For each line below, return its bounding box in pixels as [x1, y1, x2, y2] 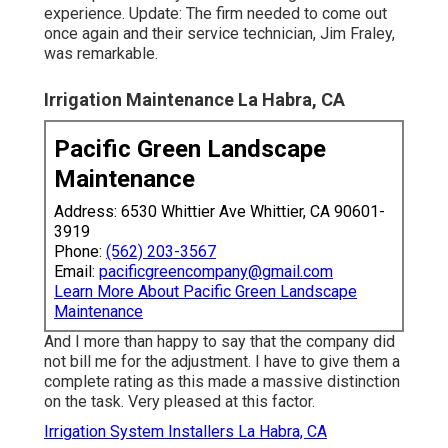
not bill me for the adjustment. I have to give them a [44, 351, 400, 371]
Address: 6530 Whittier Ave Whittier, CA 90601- [54, 201, 385, 221]
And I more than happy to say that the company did [44, 331, 395, 351]
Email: [54, 261, 99, 281]
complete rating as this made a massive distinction [44, 371, 400, 391]
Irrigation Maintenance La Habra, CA [44, 88, 345, 110]
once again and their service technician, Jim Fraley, [44, 23, 395, 43]
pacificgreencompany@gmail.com [99, 261, 333, 281]
